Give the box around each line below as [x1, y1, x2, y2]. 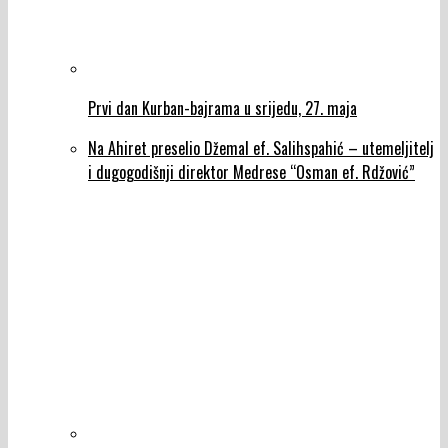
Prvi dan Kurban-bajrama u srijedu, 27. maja [88, 96, 357, 121]
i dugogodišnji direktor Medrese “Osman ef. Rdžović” [88, 160, 415, 185]
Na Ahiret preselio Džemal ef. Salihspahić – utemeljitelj [88, 136, 434, 161]
